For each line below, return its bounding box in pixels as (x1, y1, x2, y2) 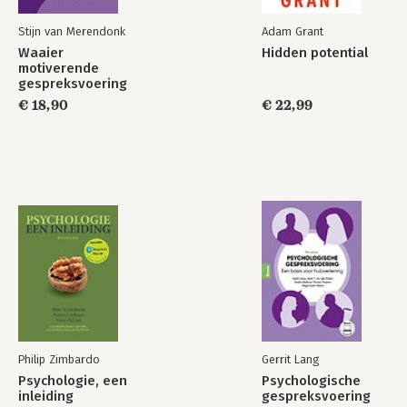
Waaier (18, 45, 64, 61)
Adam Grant (262, 25, 323, 38)
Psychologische (262, 372, 361, 389)
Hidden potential (262, 45, 368, 61)
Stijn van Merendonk (18, 25, 125, 38)
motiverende (18, 60, 99, 76)
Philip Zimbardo (18, 352, 100, 366)
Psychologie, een (18, 372, 127, 389)
